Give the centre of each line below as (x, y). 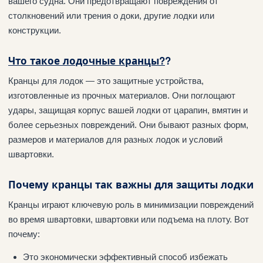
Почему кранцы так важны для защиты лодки (131, 184)
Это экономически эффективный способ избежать (125, 257)
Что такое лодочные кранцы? (87, 60)
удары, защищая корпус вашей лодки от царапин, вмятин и (128, 110)
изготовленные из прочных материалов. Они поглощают (122, 95)
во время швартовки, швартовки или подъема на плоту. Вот (129, 219)
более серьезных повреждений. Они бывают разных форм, (128, 124)
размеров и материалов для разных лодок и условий (115, 139)
